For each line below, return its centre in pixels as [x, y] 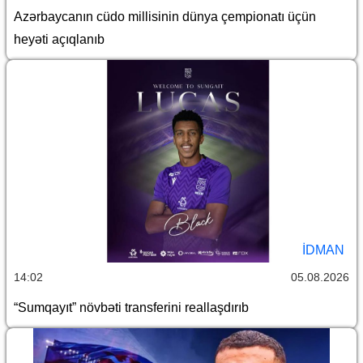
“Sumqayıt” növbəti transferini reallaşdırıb [131, 308]
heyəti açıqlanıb [59, 40]
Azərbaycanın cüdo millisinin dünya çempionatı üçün [165, 17]
